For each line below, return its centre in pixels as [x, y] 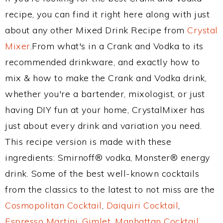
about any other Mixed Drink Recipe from [96, 30]
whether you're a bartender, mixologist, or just [105, 94]
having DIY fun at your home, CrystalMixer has [105, 110]
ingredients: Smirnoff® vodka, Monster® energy [108, 158]
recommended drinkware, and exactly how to [103, 62]
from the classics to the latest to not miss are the [110, 189]
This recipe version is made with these [88, 142]
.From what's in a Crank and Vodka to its [117, 46]
